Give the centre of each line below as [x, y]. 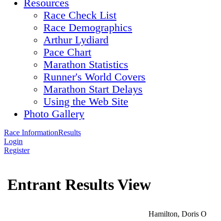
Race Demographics [88, 28]
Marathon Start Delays [93, 89]
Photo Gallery [54, 114]
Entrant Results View [79, 185]
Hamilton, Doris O [177, 214]
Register [17, 150]
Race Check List [80, 15]
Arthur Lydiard [76, 40]
